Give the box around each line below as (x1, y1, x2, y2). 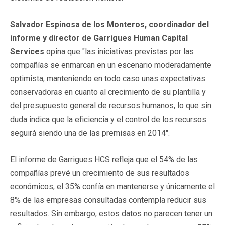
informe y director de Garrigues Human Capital (10, 33, 188, 43)
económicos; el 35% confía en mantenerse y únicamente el (10, 181, 215, 191)
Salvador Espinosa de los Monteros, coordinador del (10, 19, 209, 29)
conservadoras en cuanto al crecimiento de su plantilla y (10, 87, 206, 97)
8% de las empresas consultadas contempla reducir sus (10, 195, 206, 205)
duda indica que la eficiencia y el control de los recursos (10, 114, 206, 124)
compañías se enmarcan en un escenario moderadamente (10, 60, 211, 70)
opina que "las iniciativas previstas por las (44, 46, 194, 56)
